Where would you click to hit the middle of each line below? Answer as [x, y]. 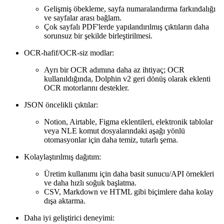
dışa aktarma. [65, 201]
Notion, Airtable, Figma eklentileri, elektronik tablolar [128, 122]
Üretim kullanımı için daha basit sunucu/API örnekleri [129, 174]
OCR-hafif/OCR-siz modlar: [69, 53]
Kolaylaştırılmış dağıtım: [62, 157]
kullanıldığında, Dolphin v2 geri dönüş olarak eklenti [127, 79]
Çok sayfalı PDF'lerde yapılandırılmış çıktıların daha [126, 27]
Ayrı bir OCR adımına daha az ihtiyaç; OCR [114, 70]
